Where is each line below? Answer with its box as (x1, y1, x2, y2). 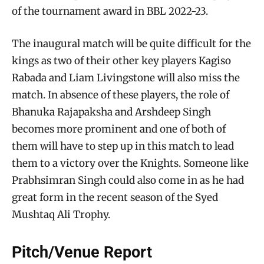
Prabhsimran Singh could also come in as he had (12, 173, 244, 187)
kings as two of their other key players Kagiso (12, 54, 231, 67)
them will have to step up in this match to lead (12, 139, 234, 153)
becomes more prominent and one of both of (12, 122, 226, 136)
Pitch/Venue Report (12, 242, 152, 262)
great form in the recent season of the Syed (12, 190, 218, 204)
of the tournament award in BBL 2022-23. (12, 4, 208, 18)
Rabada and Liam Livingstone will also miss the (12, 71, 240, 84)
